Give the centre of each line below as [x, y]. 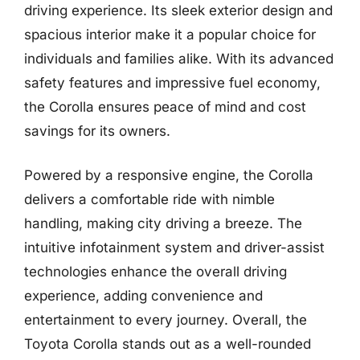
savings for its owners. [97, 131]
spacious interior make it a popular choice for [170, 34]
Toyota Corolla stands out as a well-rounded [168, 344]
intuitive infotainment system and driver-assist [174, 247]
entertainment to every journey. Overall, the [166, 320]
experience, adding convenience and [143, 296]
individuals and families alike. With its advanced [179, 58]
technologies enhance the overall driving [155, 272]
